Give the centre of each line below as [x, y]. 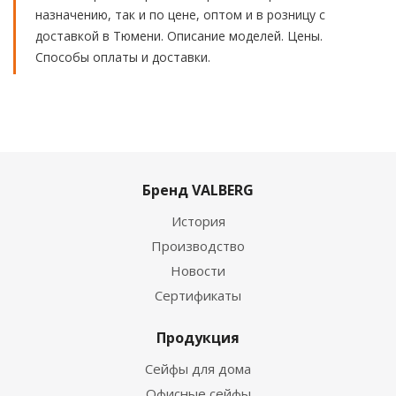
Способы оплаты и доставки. [123, 57]
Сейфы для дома [198, 369]
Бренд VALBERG [198, 190]
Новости [198, 270]
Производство [198, 246]
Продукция [198, 338]
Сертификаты [198, 295]
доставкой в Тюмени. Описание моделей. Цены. [179, 36]
